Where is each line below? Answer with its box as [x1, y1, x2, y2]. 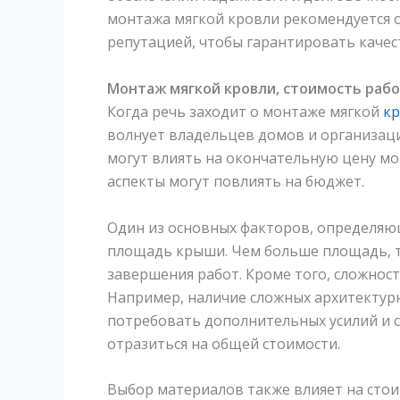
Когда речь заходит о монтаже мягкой [107, 102, 383, 121]
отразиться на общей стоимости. [107, 333, 340, 354]
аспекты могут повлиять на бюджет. [107, 171, 364, 191]
